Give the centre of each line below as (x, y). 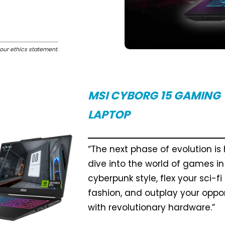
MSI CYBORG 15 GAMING (154, 95)
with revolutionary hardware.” (152, 208)
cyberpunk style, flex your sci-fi (155, 179)
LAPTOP (109, 115)
